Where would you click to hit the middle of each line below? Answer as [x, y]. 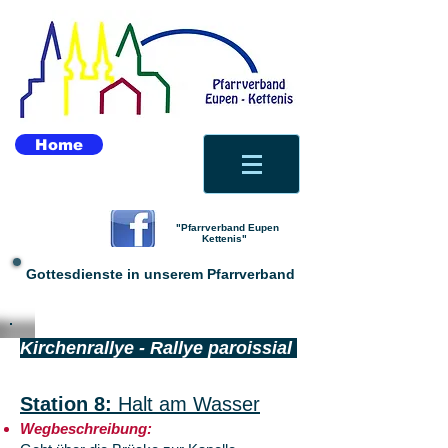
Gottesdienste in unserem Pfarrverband [162, 274]
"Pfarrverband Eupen [225, 227]
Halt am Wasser [189, 404]
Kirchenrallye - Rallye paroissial [158, 348]
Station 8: [69, 404]
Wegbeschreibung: [86, 428]
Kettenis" [225, 238]
